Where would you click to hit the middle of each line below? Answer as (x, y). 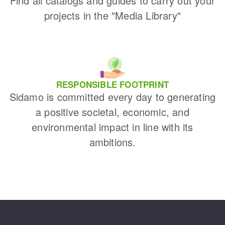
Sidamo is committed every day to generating (113, 97)
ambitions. (113, 142)
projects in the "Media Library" (113, 16)
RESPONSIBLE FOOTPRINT (113, 85)
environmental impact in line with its (113, 127)
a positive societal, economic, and (113, 112)
